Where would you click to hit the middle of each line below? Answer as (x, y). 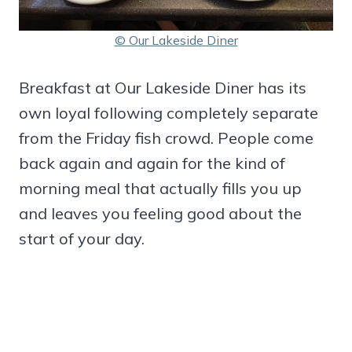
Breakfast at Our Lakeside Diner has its (163, 88)
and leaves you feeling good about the (160, 214)
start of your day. (82, 239)
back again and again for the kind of (152, 163)
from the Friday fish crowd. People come (166, 138)
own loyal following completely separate (169, 113)
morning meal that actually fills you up (160, 189)
